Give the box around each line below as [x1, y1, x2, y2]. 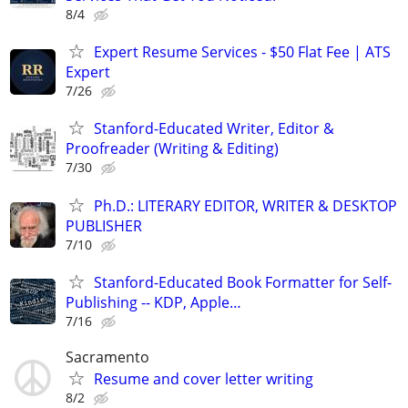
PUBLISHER [66, 215, 142, 236]
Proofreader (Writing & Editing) [66, 138, 279, 159]
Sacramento [66, 346, 149, 367]
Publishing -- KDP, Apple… [66, 291, 241, 312]
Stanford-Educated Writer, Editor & [94, 118, 334, 139]
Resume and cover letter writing [94, 368, 313, 389]
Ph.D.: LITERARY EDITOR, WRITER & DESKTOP [94, 195, 397, 216]
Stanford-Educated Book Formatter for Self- [94, 271, 392, 292]
